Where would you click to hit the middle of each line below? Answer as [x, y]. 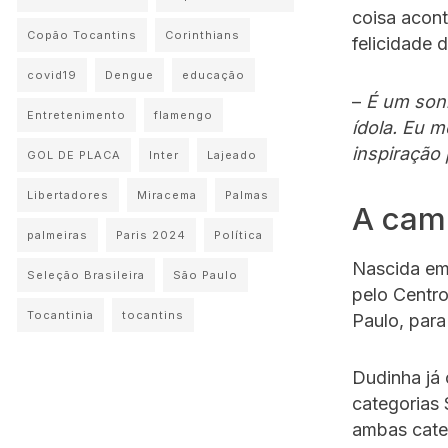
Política [238, 235]
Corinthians [202, 35]
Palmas [247, 195]
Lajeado [232, 155]
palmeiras [57, 235]
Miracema [167, 195]
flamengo [183, 115]
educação [213, 75]
